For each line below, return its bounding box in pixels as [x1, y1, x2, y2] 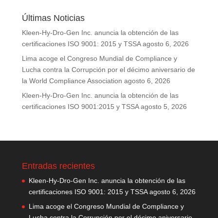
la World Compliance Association [21, 76, 122, 85]
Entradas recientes [21, 161, 95, 171]
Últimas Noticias [21, 13, 85, 23]
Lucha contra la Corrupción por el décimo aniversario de [21, 65, 195, 73]
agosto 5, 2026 [140, 102, 187, 110]
